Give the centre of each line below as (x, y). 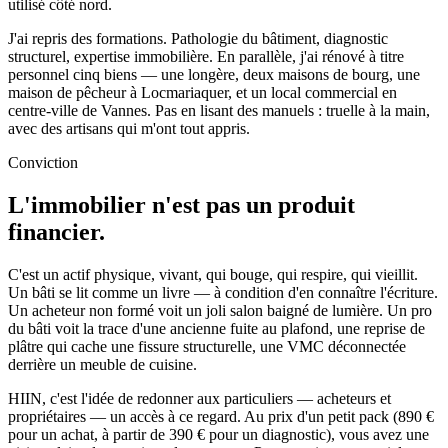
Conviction (43, 163)
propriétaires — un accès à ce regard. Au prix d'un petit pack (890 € (221, 416)
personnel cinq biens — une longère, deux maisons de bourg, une (214, 75)
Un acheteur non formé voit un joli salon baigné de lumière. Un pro (220, 310)
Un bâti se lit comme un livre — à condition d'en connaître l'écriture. (223, 292)
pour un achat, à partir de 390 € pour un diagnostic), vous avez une (218, 434)
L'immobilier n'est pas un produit (181, 205)
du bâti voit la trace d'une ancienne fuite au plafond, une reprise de (216, 328)
